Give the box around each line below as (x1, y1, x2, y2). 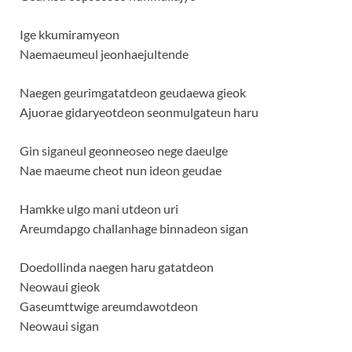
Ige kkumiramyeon (20, 27, 119, 42)
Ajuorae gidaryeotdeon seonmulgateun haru (20, 104, 258, 119)
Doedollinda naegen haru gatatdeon (20, 259, 214, 274)
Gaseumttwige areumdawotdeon (20, 299, 198, 313)
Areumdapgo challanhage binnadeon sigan (20, 221, 248, 236)
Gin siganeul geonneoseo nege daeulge (20, 143, 228, 158)
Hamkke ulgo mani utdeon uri (20, 201, 178, 216)
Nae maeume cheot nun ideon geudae (20, 163, 222, 178)
